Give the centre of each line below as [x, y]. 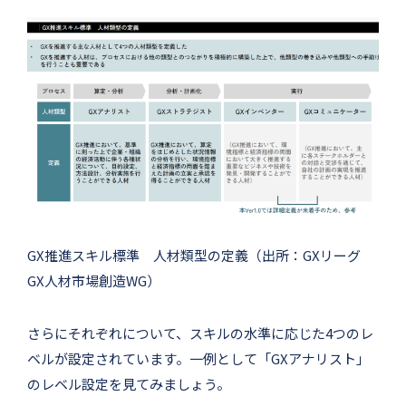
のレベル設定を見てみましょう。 [129, 383]
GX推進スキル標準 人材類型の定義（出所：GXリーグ [201, 255]
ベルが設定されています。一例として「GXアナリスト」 [198, 358]
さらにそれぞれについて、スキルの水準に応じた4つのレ [200, 333]
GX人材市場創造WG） [94, 280]
